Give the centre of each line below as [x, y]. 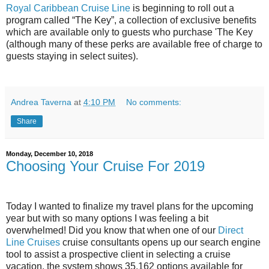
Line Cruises [33, 243]
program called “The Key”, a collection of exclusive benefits [131, 20]
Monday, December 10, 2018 [50, 154]
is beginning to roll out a [182, 8]
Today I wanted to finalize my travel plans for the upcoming [130, 207]
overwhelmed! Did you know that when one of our [112, 231]
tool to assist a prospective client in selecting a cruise [118, 255]
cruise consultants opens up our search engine [160, 243]
